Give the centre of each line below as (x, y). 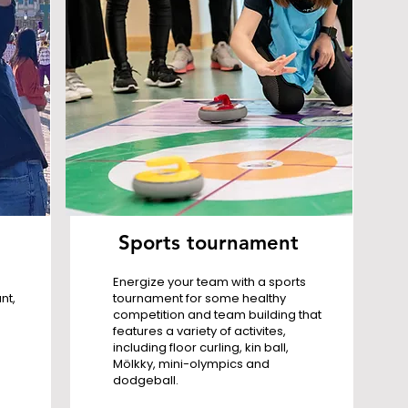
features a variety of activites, (199, 331)
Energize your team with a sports (209, 282)
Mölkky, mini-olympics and (191, 364)
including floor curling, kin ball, (200, 347)
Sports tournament (209, 243)
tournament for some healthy (199, 298)
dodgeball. (145, 380)
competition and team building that (217, 315)
